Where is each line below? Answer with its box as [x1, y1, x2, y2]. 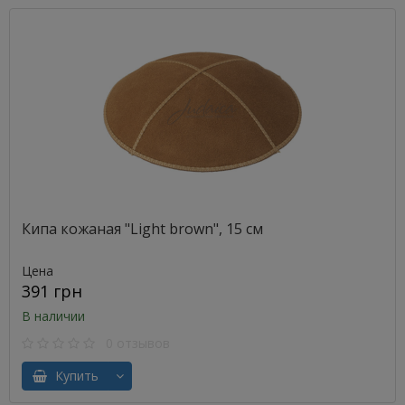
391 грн [22, 280, 82, 302]
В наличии [22, 307, 85, 325]
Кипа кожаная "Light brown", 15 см [22, 219, 263, 239]
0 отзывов [95, 334, 170, 352]
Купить [48, 367, 99, 384]
